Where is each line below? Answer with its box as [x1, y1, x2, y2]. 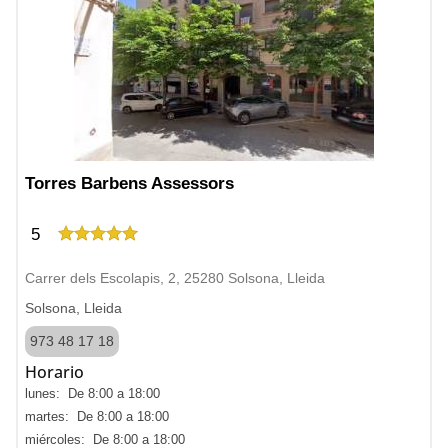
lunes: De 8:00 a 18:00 [25, 386, 160, 401]
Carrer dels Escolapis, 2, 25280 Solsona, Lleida [25, 270, 325, 286]
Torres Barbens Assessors [25, 174, 234, 193]
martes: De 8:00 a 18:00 [25, 409, 169, 424]
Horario [25, 361, 84, 383]
